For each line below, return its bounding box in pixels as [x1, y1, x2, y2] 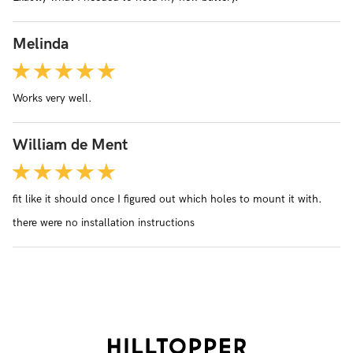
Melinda [13, 35, 69, 54]
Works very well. [13, 91, 92, 105]
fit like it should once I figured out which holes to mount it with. [13, 192, 322, 206]
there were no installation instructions [13, 216, 195, 229]
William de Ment [13, 136, 128, 154]
